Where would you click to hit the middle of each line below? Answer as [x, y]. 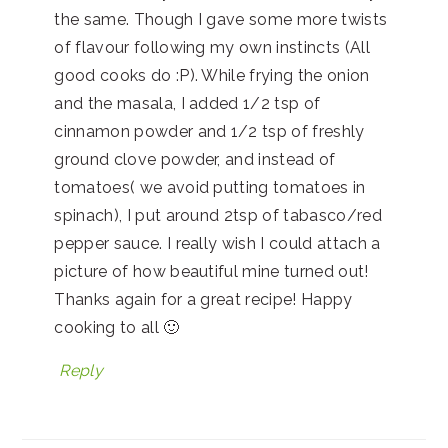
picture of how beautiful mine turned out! [211, 271]
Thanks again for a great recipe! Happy [203, 299]
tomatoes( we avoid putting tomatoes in [210, 187]
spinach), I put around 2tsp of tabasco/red [218, 215]
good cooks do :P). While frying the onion [212, 75]
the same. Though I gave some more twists [221, 19]
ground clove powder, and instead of [195, 159]
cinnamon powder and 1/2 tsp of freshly [209, 131]
